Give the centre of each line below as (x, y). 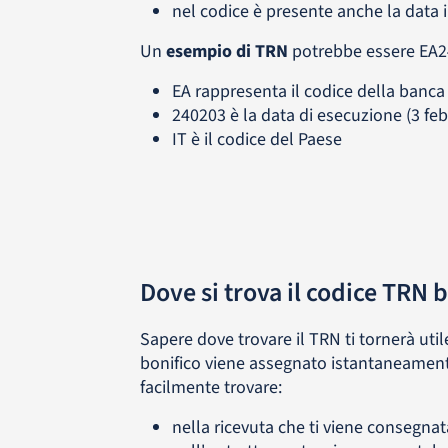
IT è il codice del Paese (256, 139)
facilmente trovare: (210, 387)
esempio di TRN (226, 51)
